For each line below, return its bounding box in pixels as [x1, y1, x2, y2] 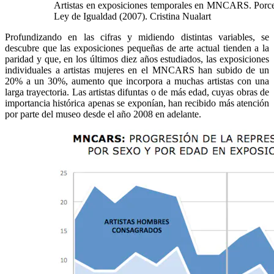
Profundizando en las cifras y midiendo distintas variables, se [5, 32, 269, 43]
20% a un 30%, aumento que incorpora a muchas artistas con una [5, 76, 269, 87]
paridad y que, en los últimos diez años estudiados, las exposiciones [5, 54, 269, 65]
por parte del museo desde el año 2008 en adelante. [5, 109, 201, 120]
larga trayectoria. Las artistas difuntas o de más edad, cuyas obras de [5, 87, 269, 98]
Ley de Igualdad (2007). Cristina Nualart [54, 11, 211, 22]
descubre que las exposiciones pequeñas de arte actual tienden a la [5, 43, 269, 54]
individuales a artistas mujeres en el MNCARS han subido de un [5, 65, 269, 76]
